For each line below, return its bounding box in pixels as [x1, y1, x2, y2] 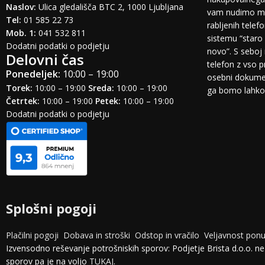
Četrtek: [6, 95, 40, 107]
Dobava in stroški [63, 230, 130, 241]
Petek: [95, 95, 121, 107]
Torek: [6, 82, 33, 94]
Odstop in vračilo [135, 230, 199, 241]
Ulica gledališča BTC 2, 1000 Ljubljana [36, 1, 183, 13]
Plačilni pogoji [6, 230, 59, 241]
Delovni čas [6, 50, 84, 70]
